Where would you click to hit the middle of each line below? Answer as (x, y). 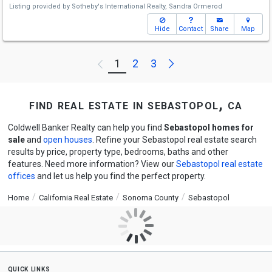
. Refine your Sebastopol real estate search (174, 140)
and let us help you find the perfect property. (120, 176)
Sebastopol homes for (209, 127)
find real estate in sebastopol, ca (136, 105)
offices (21, 176)
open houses (67, 140)
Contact (191, 29)
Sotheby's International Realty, (119, 6)
